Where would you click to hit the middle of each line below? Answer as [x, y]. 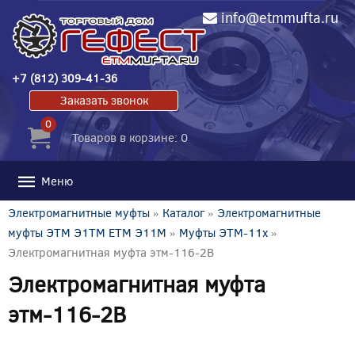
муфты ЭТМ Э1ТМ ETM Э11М [87, 232]
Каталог [183, 212]
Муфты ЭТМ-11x [223, 232]
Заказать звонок [104, 99]
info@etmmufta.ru [279, 17]
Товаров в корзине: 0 [130, 137]
